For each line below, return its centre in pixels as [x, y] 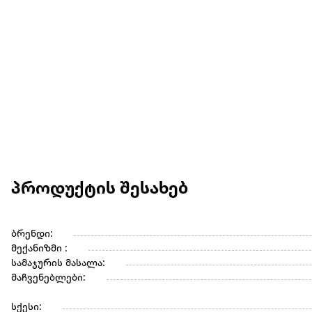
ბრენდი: [32, 235]
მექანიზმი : [39, 249]
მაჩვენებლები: [48, 279]
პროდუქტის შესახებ [100, 190]
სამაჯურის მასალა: [58, 264]
